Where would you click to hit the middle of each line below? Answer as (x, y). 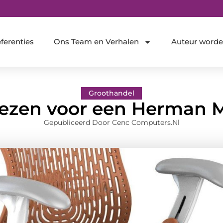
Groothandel (111, 93)
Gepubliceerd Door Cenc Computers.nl (111, 122)
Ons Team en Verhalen (96, 42)
